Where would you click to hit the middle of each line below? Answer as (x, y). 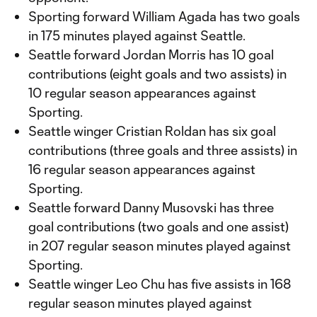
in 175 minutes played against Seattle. (137, 35)
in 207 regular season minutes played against (160, 246)
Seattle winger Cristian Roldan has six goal (152, 131)
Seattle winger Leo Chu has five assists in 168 (160, 284)
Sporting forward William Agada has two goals (164, 16)
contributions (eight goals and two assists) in (157, 74)
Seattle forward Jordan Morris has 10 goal (151, 54)
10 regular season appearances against (142, 93)
